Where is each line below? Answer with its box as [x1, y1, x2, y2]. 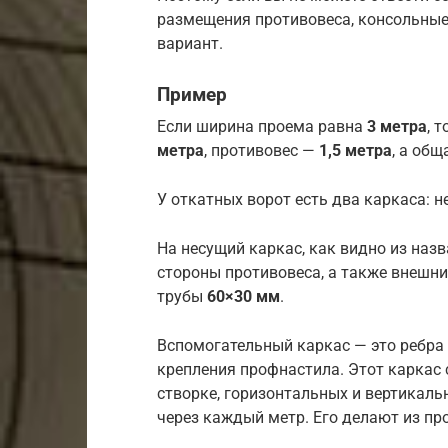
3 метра [367, 116, 427, 136]
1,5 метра [319, 140, 392, 160]
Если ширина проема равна [157, 116, 367, 136]
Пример [157, 83, 227, 107]
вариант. [157, 33, 223, 53]
